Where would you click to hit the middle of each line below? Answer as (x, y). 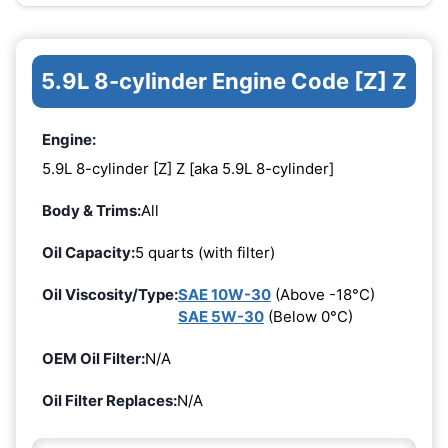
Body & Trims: (91, 211)
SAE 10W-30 (224, 295)
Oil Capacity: (88, 253)
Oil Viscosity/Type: (110, 295)
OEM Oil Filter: (93, 359)
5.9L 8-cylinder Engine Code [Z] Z (224, 80)
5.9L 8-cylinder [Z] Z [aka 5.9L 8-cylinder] (188, 169)
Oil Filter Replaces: (109, 401)
